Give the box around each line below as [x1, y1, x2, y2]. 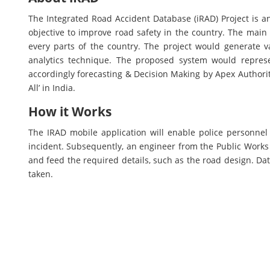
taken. [28, 168, 53, 180]
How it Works [28, 103, 111, 120]
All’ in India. [28, 82, 75, 93]
